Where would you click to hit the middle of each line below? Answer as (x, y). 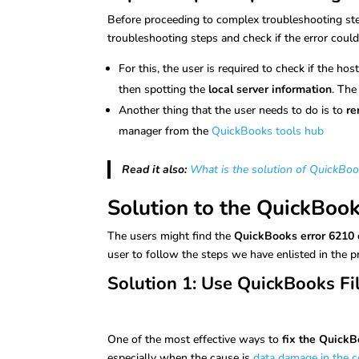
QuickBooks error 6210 (294, 236)
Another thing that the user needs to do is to (231, 110)
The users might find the (171, 236)
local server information (270, 89)
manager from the (165, 131)
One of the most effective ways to (195, 339)
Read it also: (154, 169)
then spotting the (164, 89)
